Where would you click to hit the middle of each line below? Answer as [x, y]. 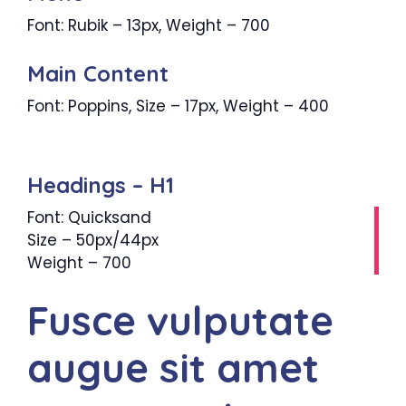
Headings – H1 [101, 184]
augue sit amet [173, 367]
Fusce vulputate [180, 320]
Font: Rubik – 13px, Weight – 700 [149, 25]
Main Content [98, 73]
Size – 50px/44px [93, 240]
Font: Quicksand [89, 217]
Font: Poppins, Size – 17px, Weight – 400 [178, 106]
